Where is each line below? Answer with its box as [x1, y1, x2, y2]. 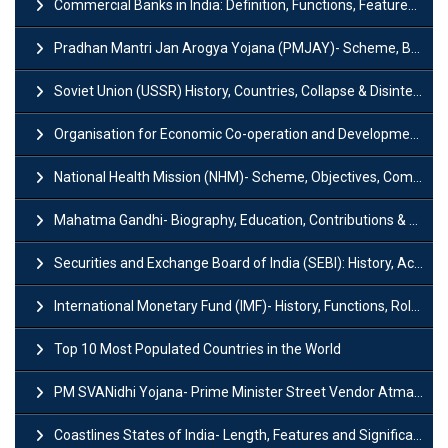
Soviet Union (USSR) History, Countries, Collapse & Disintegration [54, 82, 413, 99]
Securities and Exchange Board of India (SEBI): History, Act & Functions [54, 254, 414, 271]
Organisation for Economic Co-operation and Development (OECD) [54, 125, 410, 142]
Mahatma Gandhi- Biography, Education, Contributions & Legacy [54, 211, 409, 228]
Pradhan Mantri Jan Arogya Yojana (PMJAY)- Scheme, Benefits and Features [54, 39, 411, 56]
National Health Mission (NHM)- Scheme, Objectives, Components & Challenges [54, 168, 413, 185]
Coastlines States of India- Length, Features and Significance [54, 426, 413, 443]
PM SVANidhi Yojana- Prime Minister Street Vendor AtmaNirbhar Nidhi [54, 383, 414, 400]
